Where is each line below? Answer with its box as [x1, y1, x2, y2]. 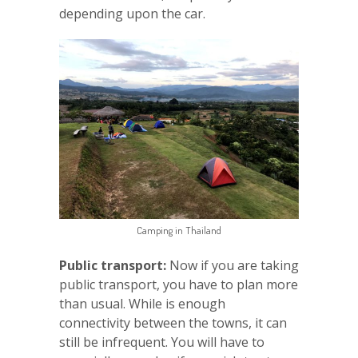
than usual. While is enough [59, 295, 225, 313]
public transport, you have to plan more [59, 276, 298, 294]
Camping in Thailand [137, 224, 221, 237]
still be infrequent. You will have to [59, 333, 265, 352]
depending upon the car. [59, 5, 205, 23]
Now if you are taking [166, 257, 299, 275]
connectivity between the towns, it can [59, 314, 287, 332]
